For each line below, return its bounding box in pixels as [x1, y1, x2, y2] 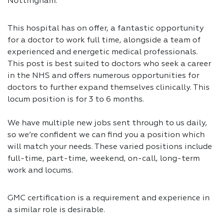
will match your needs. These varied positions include [7, 143, 212, 151]
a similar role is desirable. [7, 206, 105, 214]
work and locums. [7, 167, 73, 175]
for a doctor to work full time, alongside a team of [7, 37, 201, 44]
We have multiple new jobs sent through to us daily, [7, 119, 207, 127]
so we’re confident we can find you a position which [7, 131, 205, 139]
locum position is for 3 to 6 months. [7, 96, 144, 104]
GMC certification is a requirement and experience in [7, 194, 210, 202]
